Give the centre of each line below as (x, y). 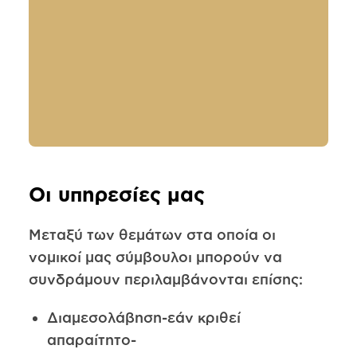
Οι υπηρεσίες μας (116, 194)
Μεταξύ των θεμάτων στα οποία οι (152, 235)
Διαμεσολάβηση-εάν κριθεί (143, 317)
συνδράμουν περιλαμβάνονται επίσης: (165, 279)
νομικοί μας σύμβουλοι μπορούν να (155, 257)
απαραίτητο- (91, 339)
